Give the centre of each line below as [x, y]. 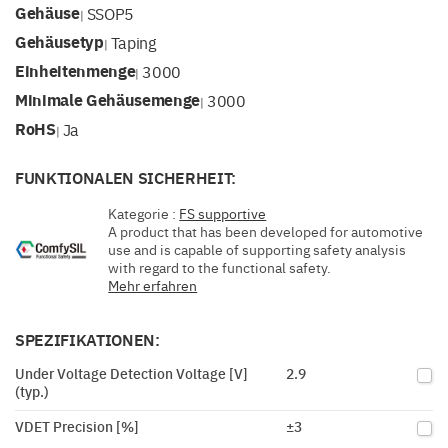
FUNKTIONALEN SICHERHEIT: [126, 177]
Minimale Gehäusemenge [108, 99]
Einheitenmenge [75, 70]
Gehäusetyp [59, 41]
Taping [133, 42]
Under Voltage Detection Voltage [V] [131, 373]
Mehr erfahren [153, 285]
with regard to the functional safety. [220, 267]
